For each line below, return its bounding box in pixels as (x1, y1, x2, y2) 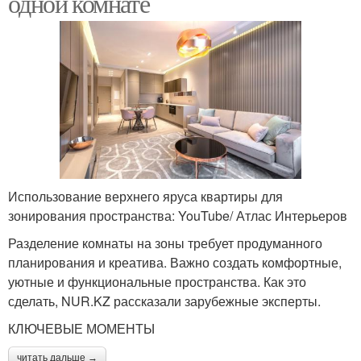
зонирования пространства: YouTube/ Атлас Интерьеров (8, 205, 347, 225)
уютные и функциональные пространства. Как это (8, 272, 306, 291)
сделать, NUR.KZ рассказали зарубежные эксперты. (8, 291, 321, 310)
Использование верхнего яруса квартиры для (8, 186, 283, 205)
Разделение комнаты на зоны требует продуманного (8, 233, 322, 252)
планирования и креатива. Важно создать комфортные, (8, 252, 342, 272)
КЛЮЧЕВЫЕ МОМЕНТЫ (8, 318, 155, 338)
